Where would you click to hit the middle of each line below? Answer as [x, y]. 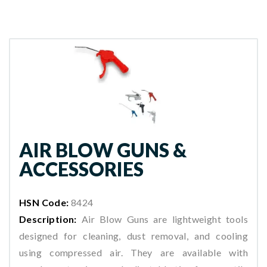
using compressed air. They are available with [133, 252]
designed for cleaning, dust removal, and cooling [133, 235]
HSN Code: [44, 202]
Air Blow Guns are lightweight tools [162, 219]
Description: [48, 219]
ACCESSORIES [81, 169]
